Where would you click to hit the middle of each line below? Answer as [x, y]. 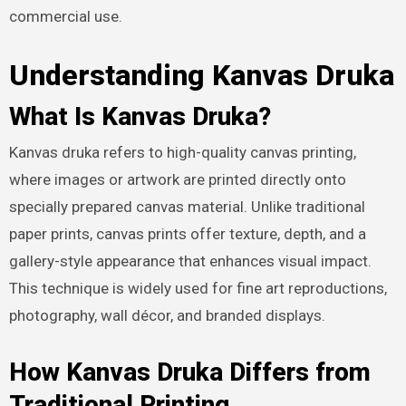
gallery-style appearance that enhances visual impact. [190, 261]
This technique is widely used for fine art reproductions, [198, 289]
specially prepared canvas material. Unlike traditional [187, 207]
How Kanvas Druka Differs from [189, 372]
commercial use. [65, 17]
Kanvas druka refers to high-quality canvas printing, [182, 153]
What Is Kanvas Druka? [140, 116]
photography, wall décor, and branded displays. [167, 316]
